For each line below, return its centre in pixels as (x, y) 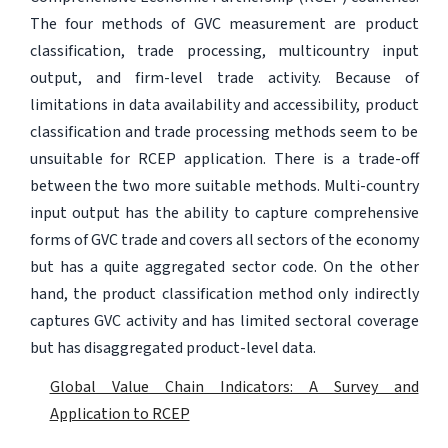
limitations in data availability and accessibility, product (224, 104)
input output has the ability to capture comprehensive (224, 212)
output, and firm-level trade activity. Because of (224, 77)
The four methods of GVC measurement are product (224, 23)
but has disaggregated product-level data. (172, 347)
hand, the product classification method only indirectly (224, 293)
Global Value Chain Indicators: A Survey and (234, 386)
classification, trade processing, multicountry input (224, 50)
